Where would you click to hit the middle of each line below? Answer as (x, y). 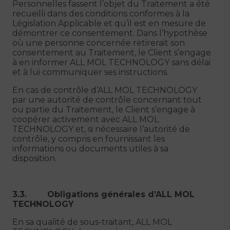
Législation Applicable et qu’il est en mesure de (109, 23)
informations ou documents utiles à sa (90, 149)
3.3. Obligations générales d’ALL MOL (103, 194)
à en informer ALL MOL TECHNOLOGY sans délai (111, 62)
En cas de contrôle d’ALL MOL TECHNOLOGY (105, 90)
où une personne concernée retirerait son (99, 43)
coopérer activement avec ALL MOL (85, 119)
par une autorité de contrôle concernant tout (107, 100)
